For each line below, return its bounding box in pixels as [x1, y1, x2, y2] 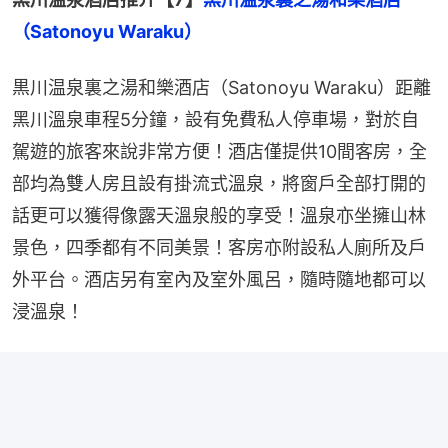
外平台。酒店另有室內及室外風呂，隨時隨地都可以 [12, 268, 426, 290]
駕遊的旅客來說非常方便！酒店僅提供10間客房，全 [12, 140, 427, 162]
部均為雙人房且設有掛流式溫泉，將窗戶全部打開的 [12, 172, 426, 194]
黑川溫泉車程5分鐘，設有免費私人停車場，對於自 [12, 108, 419, 130]
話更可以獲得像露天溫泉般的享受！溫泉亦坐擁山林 [12, 204, 426, 226]
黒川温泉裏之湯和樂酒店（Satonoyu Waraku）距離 [12, 76, 431, 98]
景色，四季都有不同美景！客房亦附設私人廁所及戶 [12, 236, 426, 258]
